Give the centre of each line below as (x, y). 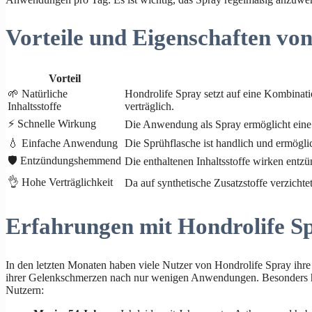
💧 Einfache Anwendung (63, 143)
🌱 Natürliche (38, 93)
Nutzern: (25, 290)
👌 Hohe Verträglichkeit (60, 182)
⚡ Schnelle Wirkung (52, 123)
